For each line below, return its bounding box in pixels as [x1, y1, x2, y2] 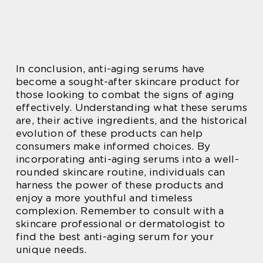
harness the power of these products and [16, 178, 224, 191]
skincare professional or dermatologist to [16, 217, 225, 230]
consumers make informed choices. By [16, 140, 211, 152]
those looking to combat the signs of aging [16, 88, 235, 100]
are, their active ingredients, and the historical [16, 114, 247, 126]
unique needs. [16, 243, 87, 255]
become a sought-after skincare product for [16, 75, 240, 87]
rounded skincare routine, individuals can [16, 166, 225, 178]
